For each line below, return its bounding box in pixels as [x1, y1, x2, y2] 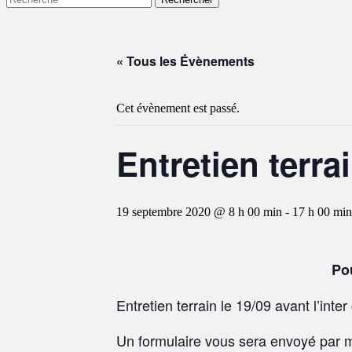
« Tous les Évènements [116, 52, 255, 71]
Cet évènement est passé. [116, 101, 240, 115]
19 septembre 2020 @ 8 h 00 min [116, 205, 282, 219]
